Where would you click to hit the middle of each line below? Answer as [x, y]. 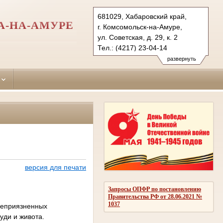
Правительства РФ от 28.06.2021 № [155, 196]
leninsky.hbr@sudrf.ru [132, 58]
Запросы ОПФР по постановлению [155, 189]
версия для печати [55, 167]
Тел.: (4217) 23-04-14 [132, 48]
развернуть [181, 59]
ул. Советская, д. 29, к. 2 [138, 37]
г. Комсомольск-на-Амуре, [140, 27]
